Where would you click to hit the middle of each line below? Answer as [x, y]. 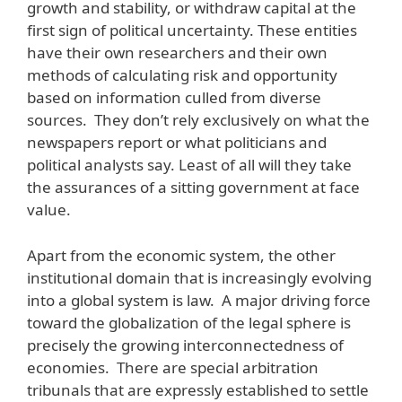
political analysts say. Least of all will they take [189, 165]
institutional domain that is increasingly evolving [199, 277]
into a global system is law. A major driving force [199, 300]
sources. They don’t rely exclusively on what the [198, 120]
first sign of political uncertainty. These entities [192, 31]
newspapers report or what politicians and [177, 143]
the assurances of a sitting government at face [193, 188]
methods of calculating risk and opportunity [182, 75]
